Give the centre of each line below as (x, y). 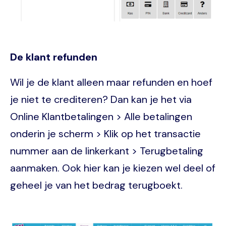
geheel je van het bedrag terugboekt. (96, 185)
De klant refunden (54, 57)
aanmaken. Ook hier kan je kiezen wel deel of (113, 168)
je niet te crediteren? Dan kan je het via (101, 99)
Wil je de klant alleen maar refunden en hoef (111, 82)
